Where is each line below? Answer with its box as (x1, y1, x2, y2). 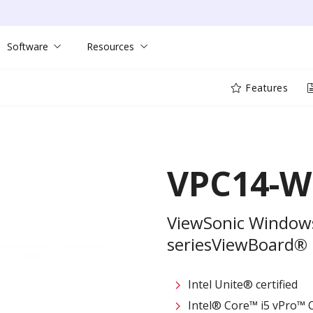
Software (6, 40, 48, 53)
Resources (87, 40, 135, 53)
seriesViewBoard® (167, 232, 307, 256)
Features (242, 80, 288, 94)
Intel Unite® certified (188, 276, 298, 292)
